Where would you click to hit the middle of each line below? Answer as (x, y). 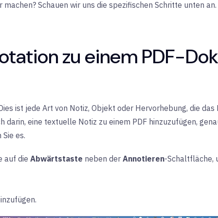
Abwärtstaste (56, 159)
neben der (103, 159)
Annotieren (144, 159)
